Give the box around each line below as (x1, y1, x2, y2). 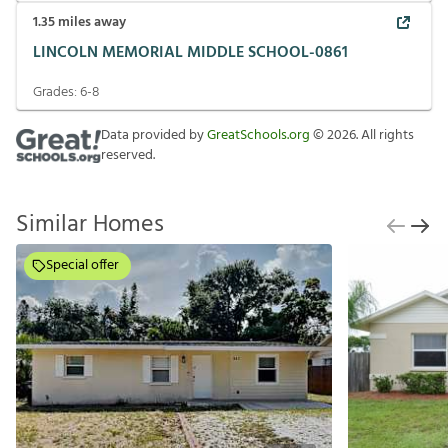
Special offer (46, 253, 119, 277)
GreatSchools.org (207, 123, 310, 147)
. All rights (356, 123, 414, 147)
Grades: (33, 80, 80, 104)
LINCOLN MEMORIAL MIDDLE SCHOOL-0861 (33, 40, 348, 67)
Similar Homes (16, 205, 164, 244)
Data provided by (101, 123, 207, 147)
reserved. (101, 143, 155, 167)
